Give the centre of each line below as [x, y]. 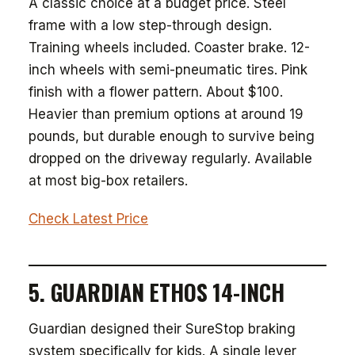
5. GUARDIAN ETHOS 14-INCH [157, 292]
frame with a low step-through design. [150, 25]
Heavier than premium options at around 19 [166, 114]
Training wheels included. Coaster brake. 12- [169, 48]
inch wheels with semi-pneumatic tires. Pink [168, 70]
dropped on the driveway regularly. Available [170, 158]
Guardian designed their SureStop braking [162, 329]
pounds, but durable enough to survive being [172, 136]
